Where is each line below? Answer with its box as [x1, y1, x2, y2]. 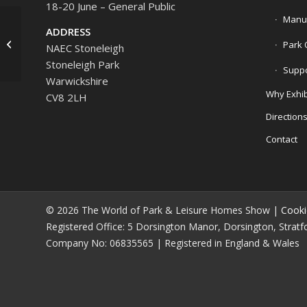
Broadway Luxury [24, 30, 97, 42]
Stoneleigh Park [46, 57, 119, 71]
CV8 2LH [46, 90, 87, 104]
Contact [265, 133, 297, 146]
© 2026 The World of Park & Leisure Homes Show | [46, 204, 281, 217]
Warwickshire [46, 73, 108, 88]
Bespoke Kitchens [24, 45, 99, 57]
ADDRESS [46, 24, 90, 38]
